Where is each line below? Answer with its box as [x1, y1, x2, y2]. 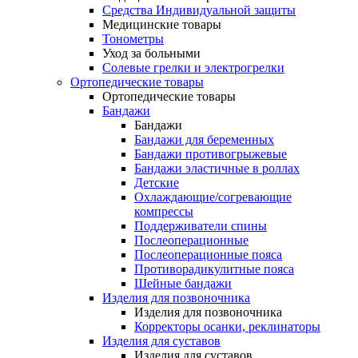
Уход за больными [102, 46, 201, 60]
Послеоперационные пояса [134, 248, 282, 261]
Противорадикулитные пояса [134, 262, 294, 276]
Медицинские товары [102, 18, 221, 31]
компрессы [134, 205, 193, 218]
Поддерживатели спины [134, 219, 267, 233]
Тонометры [102, 32, 164, 46]
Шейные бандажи [134, 276, 232, 290]
